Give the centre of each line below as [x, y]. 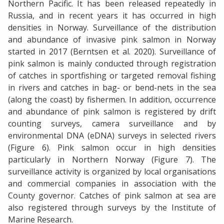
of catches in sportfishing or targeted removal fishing [112, 75]
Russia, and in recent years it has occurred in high [112, 15]
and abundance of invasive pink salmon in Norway [112, 39]
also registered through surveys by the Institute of [112, 207]
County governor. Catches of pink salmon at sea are [112, 195]
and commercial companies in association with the [112, 183]
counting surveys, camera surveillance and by [112, 123]
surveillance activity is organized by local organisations [112, 171]
